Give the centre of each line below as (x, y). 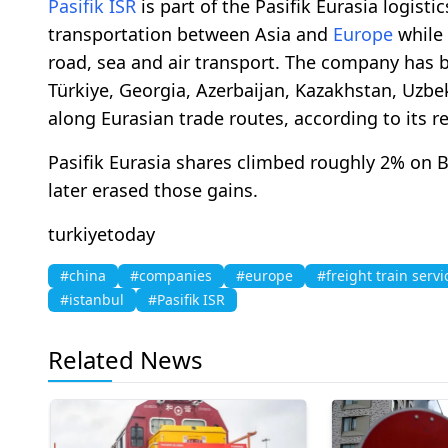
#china (83, 275)
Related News (125, 359)
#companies (171, 275)
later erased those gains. (153, 189)
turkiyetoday (101, 233)
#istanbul (92, 299)
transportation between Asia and (190, 33)
